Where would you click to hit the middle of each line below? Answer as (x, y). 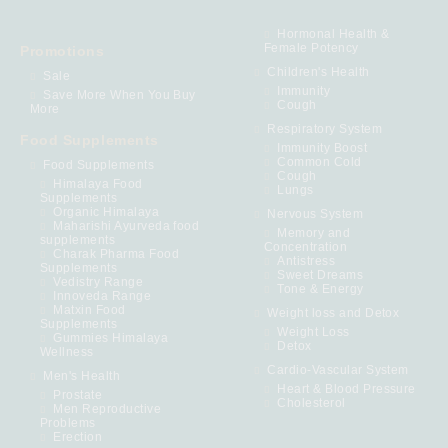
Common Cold (319, 161)
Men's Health (82, 375)
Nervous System (315, 213)
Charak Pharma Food (116, 253)
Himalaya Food (98, 183)
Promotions (62, 50)
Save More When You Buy (119, 94)
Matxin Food (89, 309)
